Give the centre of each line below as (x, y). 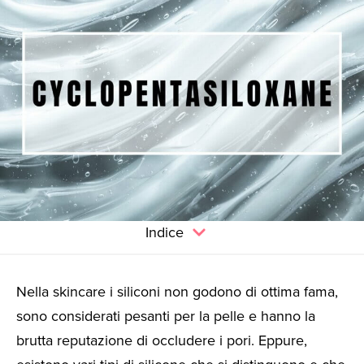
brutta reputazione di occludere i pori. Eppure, (162, 340)
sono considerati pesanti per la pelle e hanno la (166, 316)
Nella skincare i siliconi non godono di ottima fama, (177, 291)
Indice (165, 232)
